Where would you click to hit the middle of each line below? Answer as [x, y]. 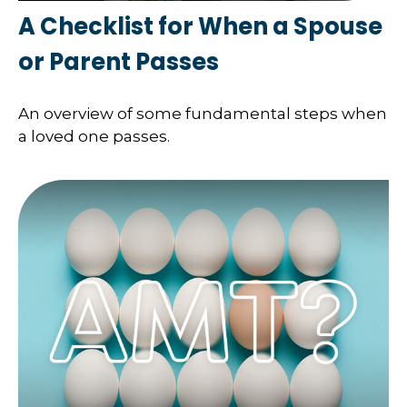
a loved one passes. [94, 137]
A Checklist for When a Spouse [200, 26]
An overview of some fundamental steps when [203, 114]
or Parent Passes [119, 61]
